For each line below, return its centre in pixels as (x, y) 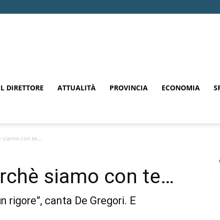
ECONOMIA (181, 88)
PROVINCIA (129, 88)
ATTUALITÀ (77, 88)
